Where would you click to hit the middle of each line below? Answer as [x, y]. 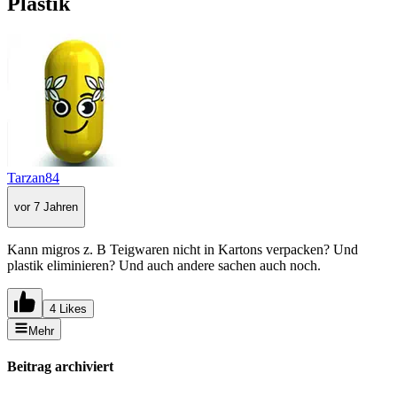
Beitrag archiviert [60, 367]
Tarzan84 [33, 177]
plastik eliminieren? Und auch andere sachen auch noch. [164, 266]
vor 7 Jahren [46, 206]
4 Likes [68, 309]
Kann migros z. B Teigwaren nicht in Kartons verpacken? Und [183, 250]
